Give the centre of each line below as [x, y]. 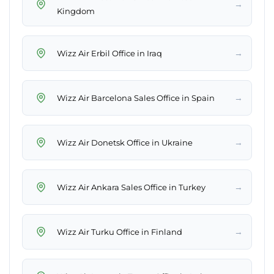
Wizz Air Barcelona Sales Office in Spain [136, 98]
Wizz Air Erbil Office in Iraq [109, 53]
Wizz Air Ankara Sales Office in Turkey [131, 187]
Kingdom [76, 11]
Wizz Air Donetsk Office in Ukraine [125, 142]
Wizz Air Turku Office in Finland [120, 231]
